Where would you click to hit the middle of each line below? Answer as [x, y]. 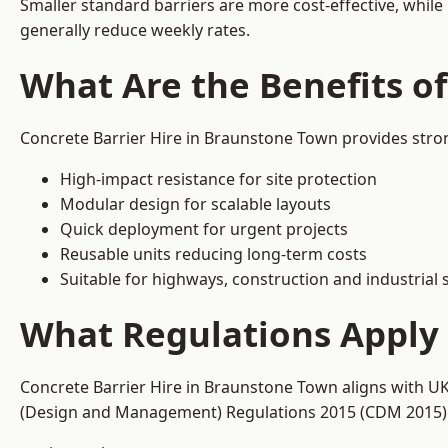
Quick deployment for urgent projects [204, 229]
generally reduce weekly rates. [135, 30]
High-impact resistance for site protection [218, 179]
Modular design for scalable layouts [195, 204]
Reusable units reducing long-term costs [213, 254]
